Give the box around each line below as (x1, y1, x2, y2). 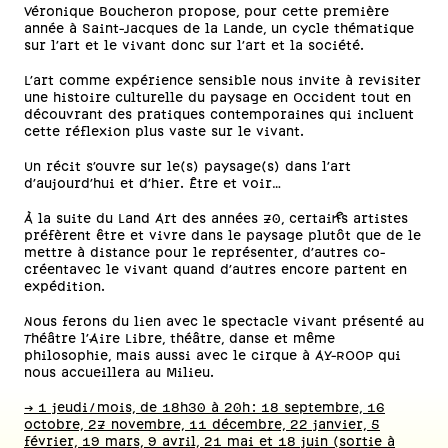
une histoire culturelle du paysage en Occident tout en (24, 93, 411, 104)
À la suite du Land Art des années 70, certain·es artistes (24, 214, 408, 225)
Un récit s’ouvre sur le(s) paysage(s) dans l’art (24, 162, 351, 173)
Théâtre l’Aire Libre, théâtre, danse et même (24, 334, 335, 345)
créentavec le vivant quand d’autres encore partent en (24, 265, 407, 276)
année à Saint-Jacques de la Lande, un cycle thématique (24, 24, 414, 35)
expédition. (24, 282, 114, 293)
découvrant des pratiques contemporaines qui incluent (24, 110, 414, 121)
